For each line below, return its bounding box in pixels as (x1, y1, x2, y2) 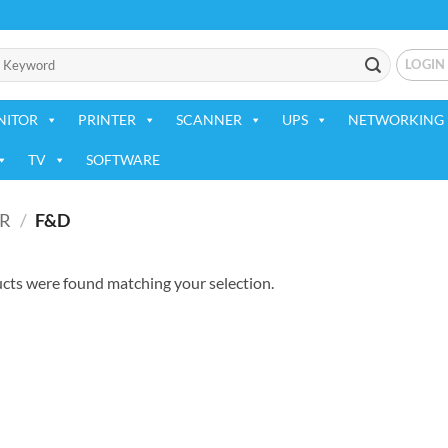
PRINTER (78, 111, 136, 128)
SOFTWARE (86, 151, 160, 168)
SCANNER (176, 111, 242, 128)
